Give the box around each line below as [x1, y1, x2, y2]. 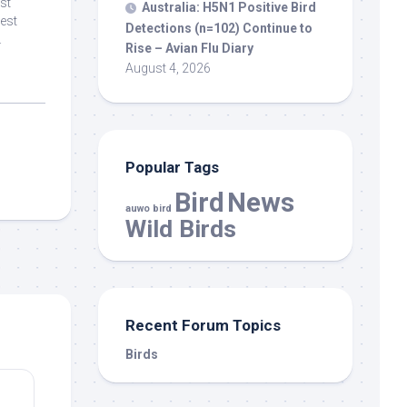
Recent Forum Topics [125, 315, 281, 334]
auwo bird [125, 202, 172, 214]
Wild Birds [125, 213, 236, 243]
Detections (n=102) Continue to [125, 20, 313, 35]
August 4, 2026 [125, 60, 211, 75]
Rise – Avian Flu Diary [125, 40, 253, 55]
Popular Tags [125, 157, 219, 176]
